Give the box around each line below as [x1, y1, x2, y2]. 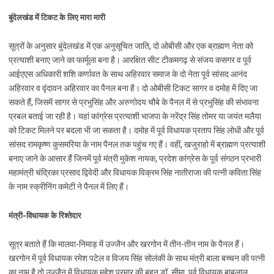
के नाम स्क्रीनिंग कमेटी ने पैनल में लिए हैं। [9, 182, 129, 191]
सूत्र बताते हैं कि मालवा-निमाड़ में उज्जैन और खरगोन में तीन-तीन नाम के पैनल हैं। [9, 239, 245, 249]
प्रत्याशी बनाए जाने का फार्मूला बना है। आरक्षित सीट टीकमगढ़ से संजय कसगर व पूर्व [9, 55, 251, 65]
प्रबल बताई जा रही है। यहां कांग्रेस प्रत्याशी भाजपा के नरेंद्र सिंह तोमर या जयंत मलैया [9, 111, 261, 121]
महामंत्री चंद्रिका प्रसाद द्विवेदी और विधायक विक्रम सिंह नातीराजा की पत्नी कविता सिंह [9, 168, 261, 177]
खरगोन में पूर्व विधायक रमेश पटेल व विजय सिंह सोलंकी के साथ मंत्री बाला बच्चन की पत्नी [9, 253, 265, 263]
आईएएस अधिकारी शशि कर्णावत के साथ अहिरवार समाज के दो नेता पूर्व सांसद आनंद [9, 69, 247, 79]
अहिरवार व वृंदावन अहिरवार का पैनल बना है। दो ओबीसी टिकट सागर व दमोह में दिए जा [9, 83, 257, 93]
